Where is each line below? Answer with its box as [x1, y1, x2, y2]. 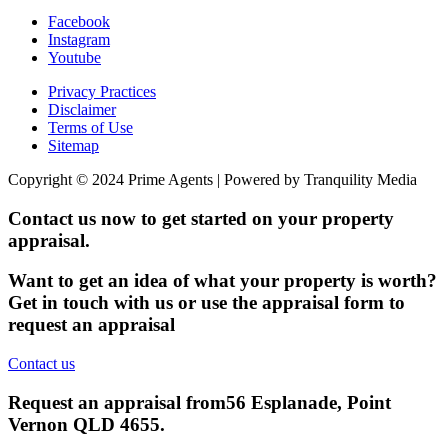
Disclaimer [48, 100, 116, 118]
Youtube [48, 48, 101, 66]
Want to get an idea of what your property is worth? [8, 270, 437, 292]
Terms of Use [48, 118, 133, 136]
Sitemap [48, 136, 99, 154]
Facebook [48, 12, 110, 30]
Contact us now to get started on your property [8, 207, 394, 229]
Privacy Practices [48, 82, 156, 100]
